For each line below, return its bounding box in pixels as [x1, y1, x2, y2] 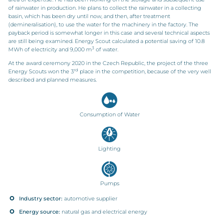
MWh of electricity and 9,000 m [8, 46, 92, 53]
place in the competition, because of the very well [78, 68, 211, 75]
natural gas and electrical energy [61, 208, 147, 215]
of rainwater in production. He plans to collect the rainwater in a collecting [8, 4, 201, 11]
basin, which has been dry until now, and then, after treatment [8, 13, 170, 20]
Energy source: [19, 208, 62, 215]
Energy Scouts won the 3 [8, 68, 74, 75]
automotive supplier [64, 195, 117, 202]
